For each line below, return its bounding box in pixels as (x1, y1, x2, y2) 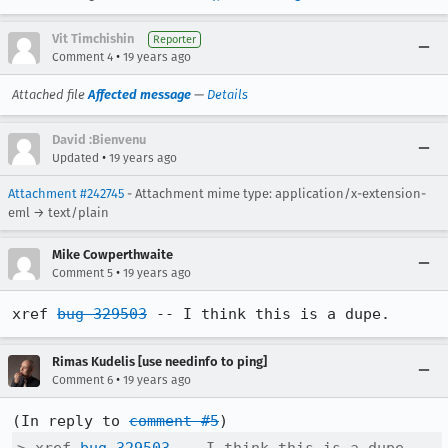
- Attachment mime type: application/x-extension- (124, 186, 426, 201)
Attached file (12, 87, 88, 102)
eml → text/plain (8, 205, 109, 220)
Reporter (153, 33, 196, 46)
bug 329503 (57, 305, 147, 323)
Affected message (88, 87, 191, 102)
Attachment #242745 (8, 186, 124, 201)
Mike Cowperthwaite (52, 247, 173, 262)
